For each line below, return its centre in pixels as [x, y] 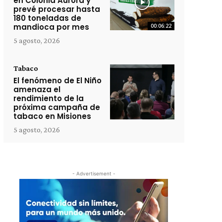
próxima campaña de [56, 107]
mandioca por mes [51, 27]
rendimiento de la [48, 98]
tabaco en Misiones [52, 116]
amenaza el [37, 89]
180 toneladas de [47, 18]
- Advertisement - [94, 173]
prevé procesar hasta [56, 9]
